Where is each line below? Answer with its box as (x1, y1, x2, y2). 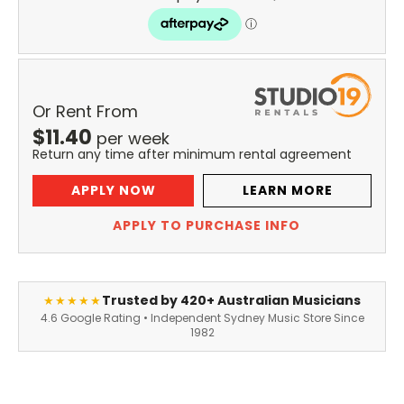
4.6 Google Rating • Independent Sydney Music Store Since (40, 310, 364, 326)
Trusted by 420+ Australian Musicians (102, 291, 361, 310)
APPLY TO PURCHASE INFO (113, 216, 300, 235)
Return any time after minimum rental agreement (32, 145, 352, 164)
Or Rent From (32, 100, 138, 124)
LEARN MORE (242, 181, 333, 200)
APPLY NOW (70, 181, 156, 200)
